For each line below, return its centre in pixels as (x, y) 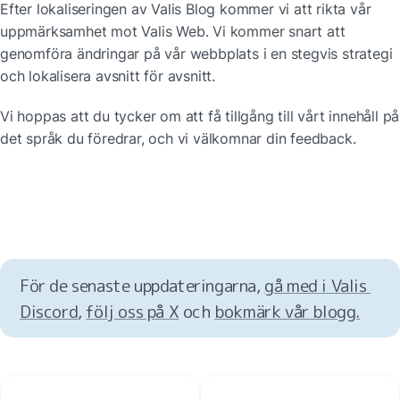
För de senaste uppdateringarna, (142, 285)
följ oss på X (133, 311)
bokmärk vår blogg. (287, 311)
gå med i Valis (316, 285)
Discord (49, 311)
